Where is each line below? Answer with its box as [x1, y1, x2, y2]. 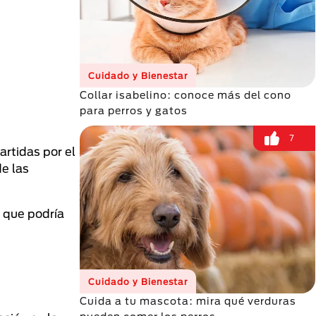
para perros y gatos [80, 104, 188, 116]
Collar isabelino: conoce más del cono [80, 89, 291, 101]
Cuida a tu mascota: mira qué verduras [80, 295, 296, 307]
